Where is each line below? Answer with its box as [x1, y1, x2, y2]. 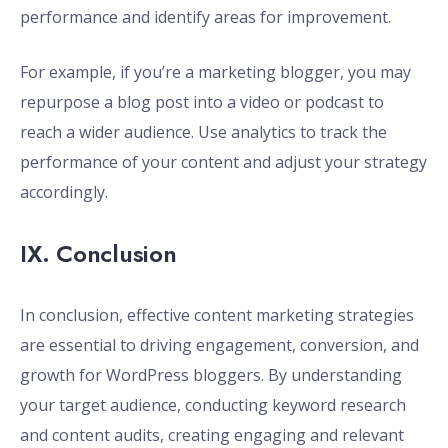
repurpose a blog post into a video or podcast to [20, 91, 384, 114]
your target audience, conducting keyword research [20, 394, 406, 417]
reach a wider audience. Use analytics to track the [20, 121, 387, 144]
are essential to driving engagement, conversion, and [20, 334, 419, 357]
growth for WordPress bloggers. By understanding [20, 364, 402, 387]
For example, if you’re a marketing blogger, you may [20, 61, 411, 84]
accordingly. [20, 181, 108, 204]
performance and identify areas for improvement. [20, 6, 391, 29]
